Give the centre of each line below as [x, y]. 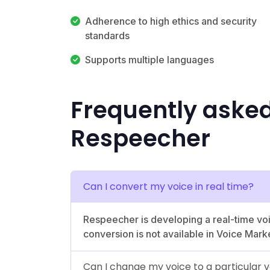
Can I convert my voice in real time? [168, 186]
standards [107, 35]
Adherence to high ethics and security [171, 21]
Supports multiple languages [149, 59]
